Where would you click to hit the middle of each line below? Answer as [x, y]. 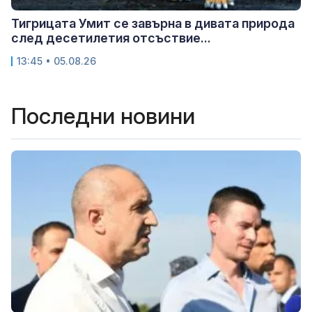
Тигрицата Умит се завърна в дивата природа [153, 24]
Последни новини [103, 116]
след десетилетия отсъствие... [111, 38]
